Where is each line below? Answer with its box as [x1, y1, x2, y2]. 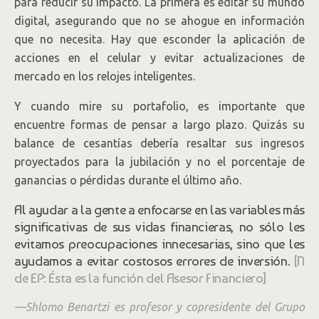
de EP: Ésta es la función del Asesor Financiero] [14, 270, 267, 286]
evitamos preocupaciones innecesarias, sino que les [14, 236, 305, 251]
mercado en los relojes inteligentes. [14, 70, 195, 83]
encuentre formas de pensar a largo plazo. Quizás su [14, 118, 305, 131]
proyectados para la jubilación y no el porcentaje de [14, 155, 305, 168]
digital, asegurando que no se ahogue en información [14, 14, 305, 27]
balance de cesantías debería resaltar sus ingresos [14, 137, 305, 150]
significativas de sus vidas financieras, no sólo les [14, 219, 305, 234]
